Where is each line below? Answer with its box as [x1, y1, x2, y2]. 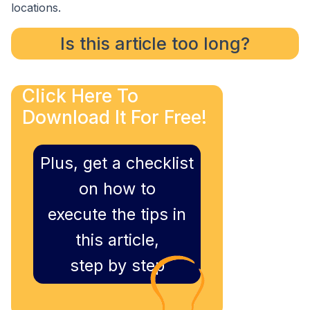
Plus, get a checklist [40, 152, 194, 173]
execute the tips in [48, 203, 186, 224]
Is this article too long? [60, 33, 250, 55]
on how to [78, 178, 156, 199]
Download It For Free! [22, 105, 207, 128]
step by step [69, 255, 165, 275]
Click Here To [22, 84, 138, 107]
